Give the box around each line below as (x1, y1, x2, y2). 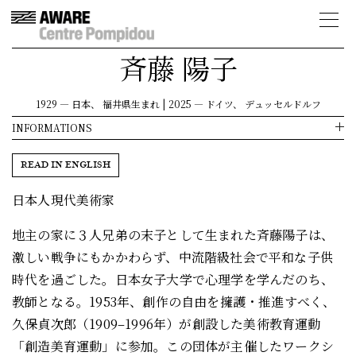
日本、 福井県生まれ (71, 97, 160, 110)
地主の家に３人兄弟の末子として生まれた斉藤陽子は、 (12, 226, 335, 244)
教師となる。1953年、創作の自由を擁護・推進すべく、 (12, 292, 336, 311)
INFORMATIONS (12, 121, 92, 134)
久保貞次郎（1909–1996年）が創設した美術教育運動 (12, 315, 321, 333)
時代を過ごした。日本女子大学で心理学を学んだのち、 (12, 270, 335, 288)
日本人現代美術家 (12, 191, 115, 209)
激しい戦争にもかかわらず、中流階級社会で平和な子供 (12, 248, 334, 266)
